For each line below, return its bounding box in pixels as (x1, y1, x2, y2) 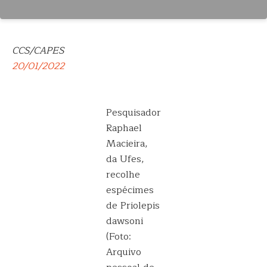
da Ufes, (106, 151, 144, 167)
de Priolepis (106, 198, 160, 213)
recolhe (106, 167, 140, 182)
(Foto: (106, 229, 131, 244)
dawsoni (106, 213, 143, 229)
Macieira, (106, 136, 148, 151)
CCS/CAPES (12, 43, 64, 58)
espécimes (106, 182, 154, 198)
